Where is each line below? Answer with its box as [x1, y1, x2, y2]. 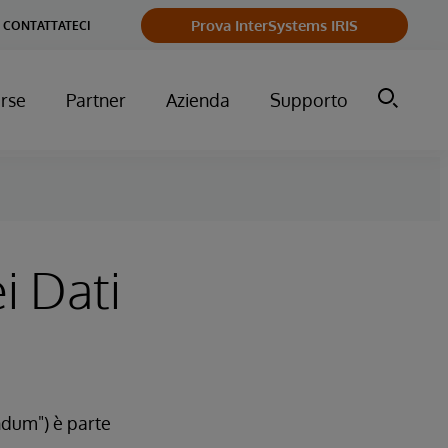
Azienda [166, 89, 230, 111]
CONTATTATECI [3, 17, 91, 33]
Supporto [270, 89, 348, 111]
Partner [66, 89, 126, 111]
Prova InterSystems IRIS [191, 15, 358, 35]
